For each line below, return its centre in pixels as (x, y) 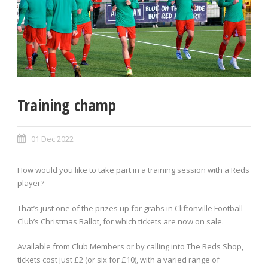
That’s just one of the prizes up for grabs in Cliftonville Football (130, 208)
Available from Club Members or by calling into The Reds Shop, (130, 247)
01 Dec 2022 (52, 139)
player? (31, 183)
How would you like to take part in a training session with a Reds (133, 170)
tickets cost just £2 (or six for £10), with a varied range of (118, 260)
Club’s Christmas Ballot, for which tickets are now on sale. (121, 222)
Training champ (67, 105)
